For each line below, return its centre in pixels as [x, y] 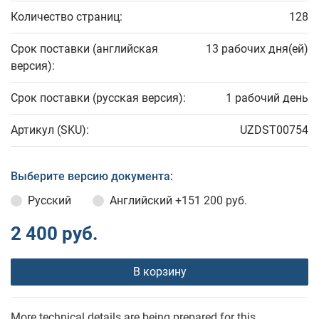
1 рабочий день [267, 98]
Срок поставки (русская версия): [98, 98]
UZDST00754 [274, 130]
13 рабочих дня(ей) [257, 49]
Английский [142, 201]
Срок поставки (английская [84, 49]
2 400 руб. [54, 234]
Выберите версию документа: [92, 177]
